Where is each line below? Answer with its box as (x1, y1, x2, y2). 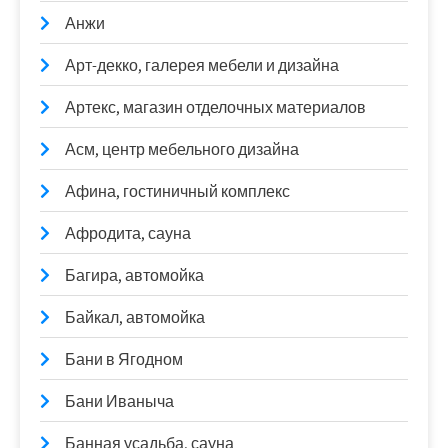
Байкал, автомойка (65, 307, 205, 328)
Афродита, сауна (65, 223, 191, 244)
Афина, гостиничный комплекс (65, 181, 290, 202)
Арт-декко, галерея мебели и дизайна (65, 55, 339, 76)
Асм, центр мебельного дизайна (65, 139, 299, 160)
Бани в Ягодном (65, 349, 183, 370)
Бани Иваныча (65, 391, 174, 412)
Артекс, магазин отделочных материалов (65, 97, 366, 118)
